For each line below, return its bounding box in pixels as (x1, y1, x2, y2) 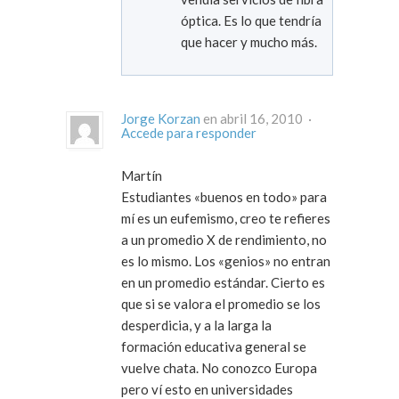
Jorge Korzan (121, 110, 200, 127)
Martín (121, 167, 162, 184)
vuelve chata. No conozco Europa (121, 360, 317, 377)
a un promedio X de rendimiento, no (121, 232, 327, 248)
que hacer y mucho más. (181, 34, 317, 51)
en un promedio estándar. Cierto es (121, 274, 325, 291)
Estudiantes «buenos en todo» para (121, 189, 327, 206)
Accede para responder (121, 125, 256, 142)
